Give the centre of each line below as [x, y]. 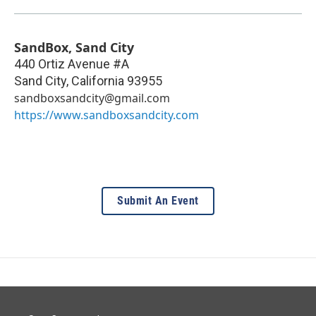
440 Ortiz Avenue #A [72, 64]
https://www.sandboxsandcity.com [107, 115]
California [98, 81]
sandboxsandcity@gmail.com [92, 98]
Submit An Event [158, 201]
